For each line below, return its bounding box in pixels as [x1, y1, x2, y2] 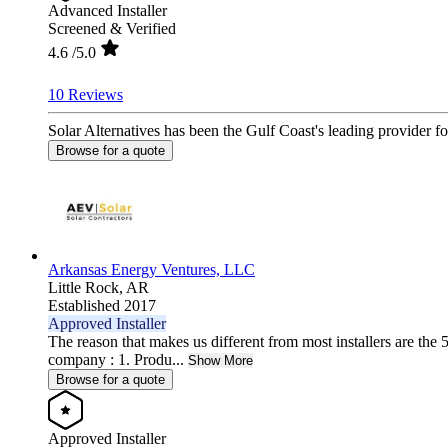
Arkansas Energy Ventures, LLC [48, 260, 255, 278]
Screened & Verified [48, 19, 176, 37]
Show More [188, 352, 253, 368]
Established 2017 [48, 296, 156, 314]
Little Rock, [48, 278, 126, 296]
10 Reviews [48, 85, 123, 103]
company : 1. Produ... [48, 350, 184, 368]
